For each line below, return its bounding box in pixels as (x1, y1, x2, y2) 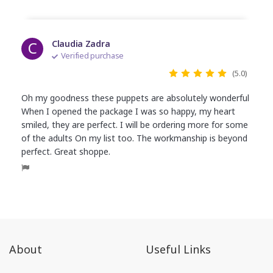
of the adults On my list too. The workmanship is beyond (21, 132, 247, 144)
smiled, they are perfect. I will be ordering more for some (21, 119, 248, 130)
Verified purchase (59, 50, 124, 61)
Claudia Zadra (52, 38, 110, 49)
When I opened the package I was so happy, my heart (21, 105, 235, 117)
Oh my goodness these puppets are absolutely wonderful (21, 92, 249, 104)
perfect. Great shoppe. (21, 146, 110, 157)
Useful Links (146, 242, 211, 257)
